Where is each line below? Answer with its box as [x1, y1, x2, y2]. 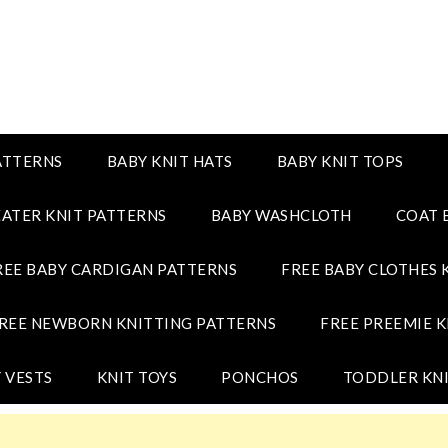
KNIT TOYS [96, 368, 177, 386]
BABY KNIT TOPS [276, 152, 404, 170]
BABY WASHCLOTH [210, 206, 352, 224]
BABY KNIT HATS [106, 152, 233, 170]
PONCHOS [221, 368, 299, 386]
